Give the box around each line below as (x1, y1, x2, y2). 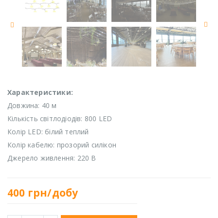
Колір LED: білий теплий (7, 127, 89, 137)
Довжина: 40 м (7, 101, 57, 110)
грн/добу (27, 185, 78, 200)
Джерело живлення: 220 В (7, 153, 96, 163)
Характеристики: (7, 88, 73, 97)
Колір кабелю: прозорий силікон (7, 140, 116, 150)
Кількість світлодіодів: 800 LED (7, 114, 112, 124)
